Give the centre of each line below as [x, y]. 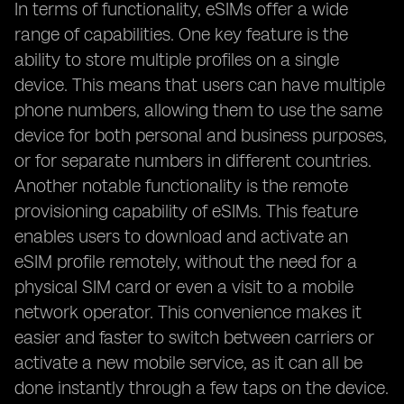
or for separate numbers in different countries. [193, 161]
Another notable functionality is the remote [181, 186]
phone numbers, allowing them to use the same [198, 110]
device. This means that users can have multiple [200, 85]
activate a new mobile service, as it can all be [188, 363]
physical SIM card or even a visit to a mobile [184, 287]
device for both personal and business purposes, [201, 135]
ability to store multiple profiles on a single [177, 60]
